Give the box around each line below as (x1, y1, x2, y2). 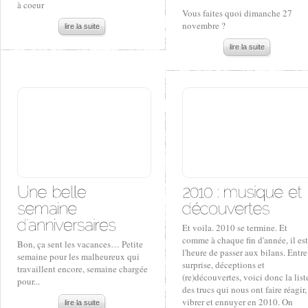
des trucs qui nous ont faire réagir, (182, 283, 307, 296)
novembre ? (182, 19, 225, 32)
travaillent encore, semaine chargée (17, 263, 148, 275)
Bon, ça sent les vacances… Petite (17, 238, 143, 250)
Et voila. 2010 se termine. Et (182, 221, 287, 234)
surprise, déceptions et (182, 258, 265, 271)
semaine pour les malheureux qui (17, 250, 140, 263)
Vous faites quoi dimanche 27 (182, 7, 292, 19)
